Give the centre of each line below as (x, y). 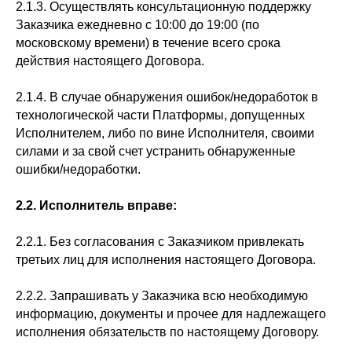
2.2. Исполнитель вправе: (96, 205)
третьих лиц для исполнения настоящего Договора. (166, 260)
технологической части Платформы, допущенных (160, 115)
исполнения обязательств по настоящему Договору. (167, 332)
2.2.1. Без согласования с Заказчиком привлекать (160, 242)
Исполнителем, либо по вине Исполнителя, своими (165, 133)
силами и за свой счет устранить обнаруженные (156, 151)
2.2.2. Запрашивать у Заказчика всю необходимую (162, 296)
